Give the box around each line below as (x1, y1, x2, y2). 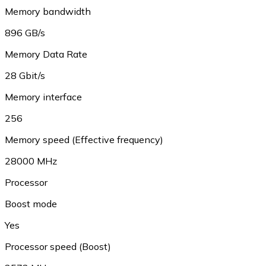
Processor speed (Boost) (5, 240, 111, 252)
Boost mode (5, 198, 57, 210)
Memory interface (5, 91, 82, 103)
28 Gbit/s (5, 69, 45, 81)
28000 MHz (5, 155, 57, 167)
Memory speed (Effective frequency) (5, 134, 163, 145)
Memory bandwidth (5, 5, 91, 17)
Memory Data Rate (5, 48, 87, 60)
